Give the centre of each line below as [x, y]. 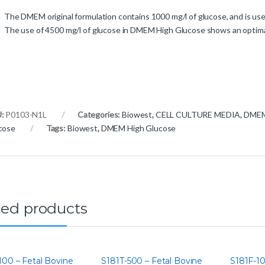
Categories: [100, 115]
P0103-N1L [26, 115]
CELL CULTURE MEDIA [198, 115]
